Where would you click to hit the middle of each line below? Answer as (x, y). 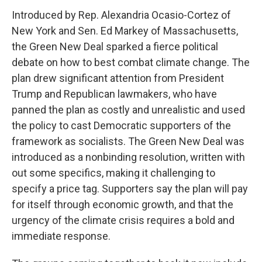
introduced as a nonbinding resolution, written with (128, 157)
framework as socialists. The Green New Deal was (128, 141)
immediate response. (61, 236)
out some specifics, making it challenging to (113, 173)
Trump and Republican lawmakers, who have (114, 94)
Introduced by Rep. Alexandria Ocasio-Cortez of (121, 15)
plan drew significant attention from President (118, 78)
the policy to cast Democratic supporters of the (121, 125)
